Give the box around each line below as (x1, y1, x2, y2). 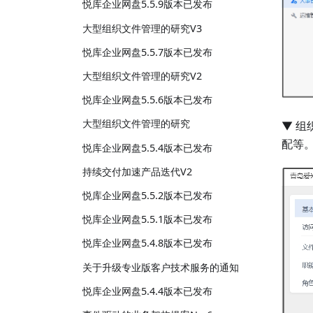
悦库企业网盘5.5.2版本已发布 (82, 188, 212, 202)
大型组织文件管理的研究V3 (82, 21, 202, 35)
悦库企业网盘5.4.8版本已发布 (82, 236, 212, 250)
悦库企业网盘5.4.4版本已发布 (82, 284, 212, 298)
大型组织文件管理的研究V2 (82, 69, 202, 82)
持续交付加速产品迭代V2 (82, 164, 192, 178)
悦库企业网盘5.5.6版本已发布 (82, 93, 212, 107)
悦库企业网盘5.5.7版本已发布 (82, 45, 212, 59)
